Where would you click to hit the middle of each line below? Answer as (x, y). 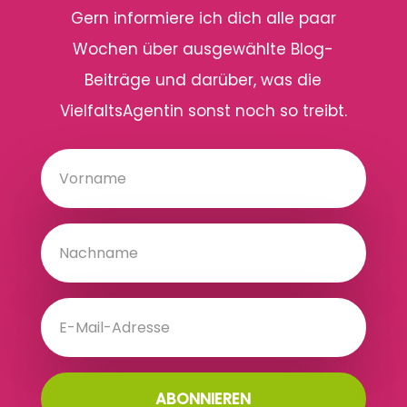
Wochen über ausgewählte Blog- (203, 49)
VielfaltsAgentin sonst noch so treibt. (203, 110)
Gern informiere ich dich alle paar (203, 18)
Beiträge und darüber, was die (203, 79)
